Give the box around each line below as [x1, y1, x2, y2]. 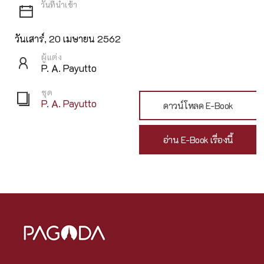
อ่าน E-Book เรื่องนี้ [163, 134, 233, 146]
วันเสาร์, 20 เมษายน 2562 [15, 32, 121, 45]
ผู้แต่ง [41, 51, 62, 63]
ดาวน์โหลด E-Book [163, 100, 233, 112]
